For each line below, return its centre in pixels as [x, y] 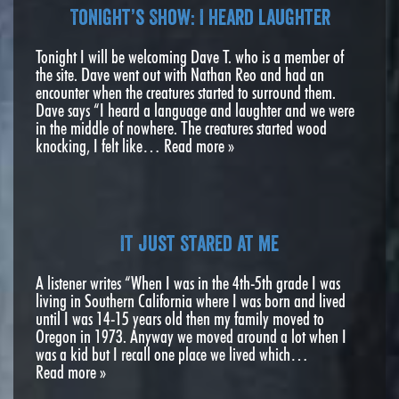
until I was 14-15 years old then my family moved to [180, 318]
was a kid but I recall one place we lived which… [172, 354]
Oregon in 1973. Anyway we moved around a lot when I [191, 336]
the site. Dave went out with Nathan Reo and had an [180, 74]
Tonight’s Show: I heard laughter [199, 16]
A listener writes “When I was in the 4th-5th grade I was [188, 283]
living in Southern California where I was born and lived [191, 301]
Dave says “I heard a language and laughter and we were [195, 110]
